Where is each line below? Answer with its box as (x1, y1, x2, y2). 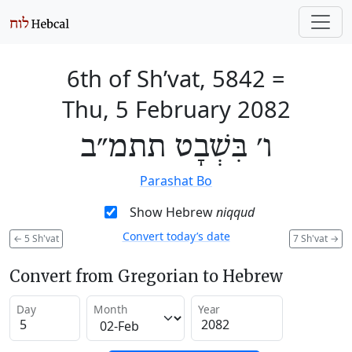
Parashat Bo (140, 172, 212, 189)
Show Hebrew (129, 203, 216, 221)
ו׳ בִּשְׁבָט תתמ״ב (79, 129, 273, 167)
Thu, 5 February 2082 (61, 93, 291, 124)
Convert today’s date (122, 229, 230, 244)
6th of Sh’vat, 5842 (67, 63, 266, 93)
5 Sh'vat (22, 231, 59, 245)
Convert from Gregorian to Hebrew (9, 266, 283, 286)
